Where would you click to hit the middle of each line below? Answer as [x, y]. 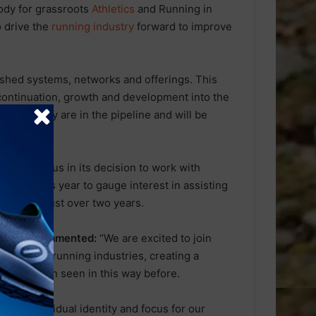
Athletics [113, 9]
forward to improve [183, 27]
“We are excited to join [154, 238]
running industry [93, 27]
